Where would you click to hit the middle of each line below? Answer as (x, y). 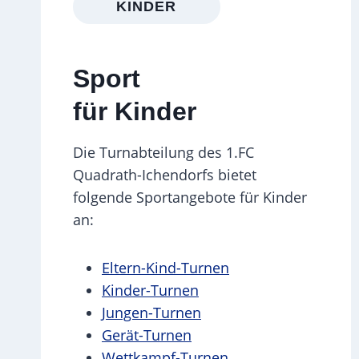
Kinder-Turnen (150, 290)
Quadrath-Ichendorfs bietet (165, 174)
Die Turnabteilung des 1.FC (163, 152)
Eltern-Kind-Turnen (165, 267)
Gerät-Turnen (147, 335)
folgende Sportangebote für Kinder (190, 197)
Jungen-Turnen (151, 312)
